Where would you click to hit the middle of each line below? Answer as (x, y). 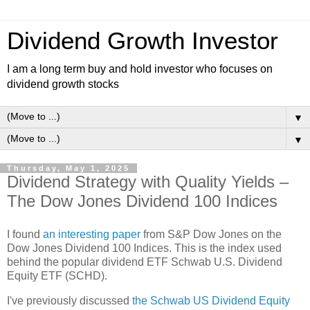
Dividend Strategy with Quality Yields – (148, 182)
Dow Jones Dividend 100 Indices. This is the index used (144, 248)
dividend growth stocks (63, 84)
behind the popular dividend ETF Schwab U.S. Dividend (145, 262)
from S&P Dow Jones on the (211, 234)
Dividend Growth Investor (143, 41)
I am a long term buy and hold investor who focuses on (140, 69)
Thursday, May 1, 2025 (69, 168)
